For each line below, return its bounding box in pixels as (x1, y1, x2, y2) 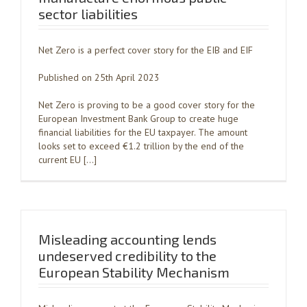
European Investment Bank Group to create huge (38, 112, 238, 125)
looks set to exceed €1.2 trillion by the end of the (38, 140, 244, 152)
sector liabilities (38, 5, 138, 22)
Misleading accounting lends (38, 231, 217, 247)
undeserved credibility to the (38, 247, 217, 264)
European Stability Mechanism (38, 264, 230, 280)
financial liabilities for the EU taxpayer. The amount (38, 126, 247, 138)
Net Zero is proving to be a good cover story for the (38, 99, 255, 111)
